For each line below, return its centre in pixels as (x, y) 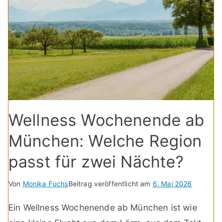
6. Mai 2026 (172, 183)
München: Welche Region (105, 141)
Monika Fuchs (45, 183)
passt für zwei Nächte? (96, 162)
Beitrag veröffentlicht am (110, 183)
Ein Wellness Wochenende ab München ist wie (103, 207)
